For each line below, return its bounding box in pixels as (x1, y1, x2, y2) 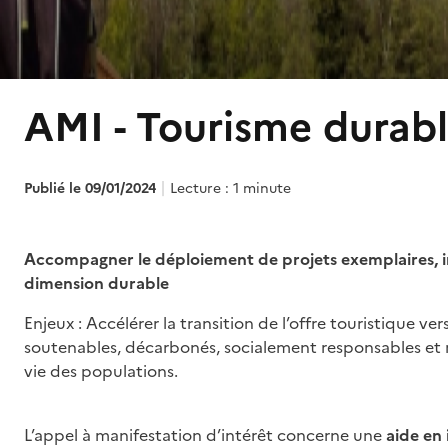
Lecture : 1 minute (170, 178, 291, 199)
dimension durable (24, 271, 169, 295)
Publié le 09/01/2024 (24, 178, 156, 199)
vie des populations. (24, 359, 178, 383)
